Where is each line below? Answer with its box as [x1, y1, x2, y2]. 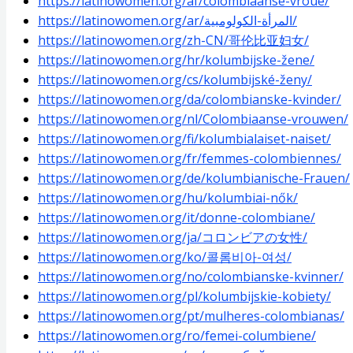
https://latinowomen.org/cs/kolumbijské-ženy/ [38, 70, 312, 88]
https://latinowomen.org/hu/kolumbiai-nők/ [38, 188, 298, 206]
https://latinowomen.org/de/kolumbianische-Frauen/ [38, 169, 350, 187]
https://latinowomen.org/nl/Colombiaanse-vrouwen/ [38, 110, 348, 128]
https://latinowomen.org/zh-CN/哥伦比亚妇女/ [38, 31, 309, 49]
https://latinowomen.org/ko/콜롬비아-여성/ [38, 247, 292, 266]
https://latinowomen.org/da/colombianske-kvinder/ [38, 90, 341, 108]
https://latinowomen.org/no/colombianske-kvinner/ [38, 267, 344, 285]
